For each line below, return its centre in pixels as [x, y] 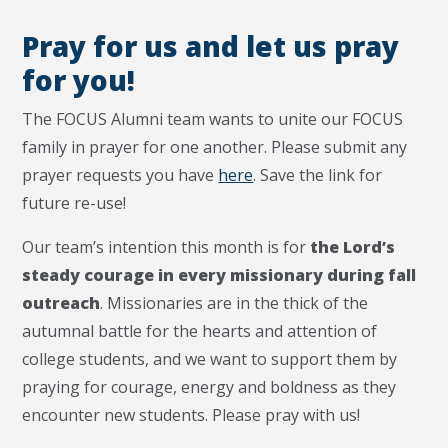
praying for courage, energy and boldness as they [209, 387]
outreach [61, 303]
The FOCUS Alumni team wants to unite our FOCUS [213, 119]
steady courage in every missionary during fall [219, 275]
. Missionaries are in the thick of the [234, 303]
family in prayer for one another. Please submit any [215, 147]
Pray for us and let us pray [211, 46]
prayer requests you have [120, 175]
